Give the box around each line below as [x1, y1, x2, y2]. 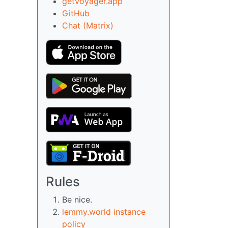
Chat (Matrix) [62, 20, 113, 31]
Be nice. [62, 194, 92, 205]
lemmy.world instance [62, 206, 146, 217]
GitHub [62, 8, 90, 18]
